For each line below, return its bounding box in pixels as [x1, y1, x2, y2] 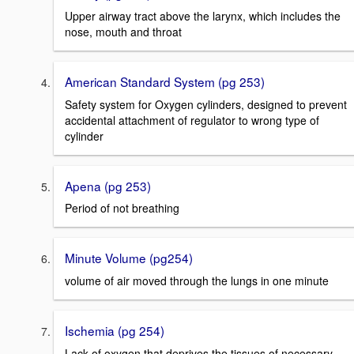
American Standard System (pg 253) [65, 73, 265, 91]
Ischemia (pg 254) [65, 322, 164, 340]
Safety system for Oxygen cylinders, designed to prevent [65, 96, 347, 112]
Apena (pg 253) [65, 176, 151, 194]
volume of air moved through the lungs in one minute [65, 273, 329, 289]
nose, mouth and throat [65, 24, 182, 40]
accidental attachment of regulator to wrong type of [65, 111, 319, 128]
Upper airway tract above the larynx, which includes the [65, 8, 341, 24]
